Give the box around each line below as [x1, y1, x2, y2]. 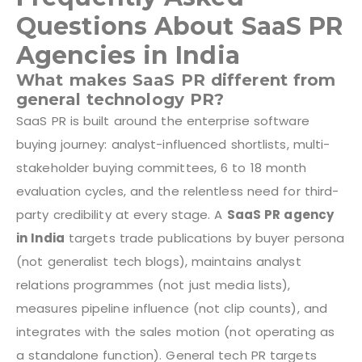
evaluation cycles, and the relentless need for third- [16, 182, 339, 200]
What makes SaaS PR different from [16, 69, 336, 90]
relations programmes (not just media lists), [16, 276, 291, 293]
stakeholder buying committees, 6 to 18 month [16, 158, 307, 176]
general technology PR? [16, 89, 225, 109]
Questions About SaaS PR [16, 11, 343, 41]
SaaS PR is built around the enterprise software [16, 112, 309, 129]
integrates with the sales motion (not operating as [16, 322, 335, 340]
